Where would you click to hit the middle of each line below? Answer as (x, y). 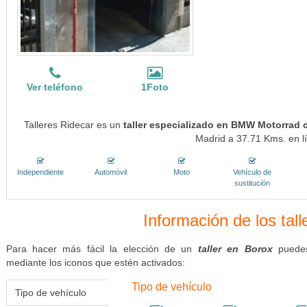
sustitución (253, 183)
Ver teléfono (55, 87)
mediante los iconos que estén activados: (95, 262)
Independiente (40, 172)
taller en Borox (235, 249)
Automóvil (111, 172)
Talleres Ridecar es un (73, 125)
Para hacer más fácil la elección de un (102, 249)
